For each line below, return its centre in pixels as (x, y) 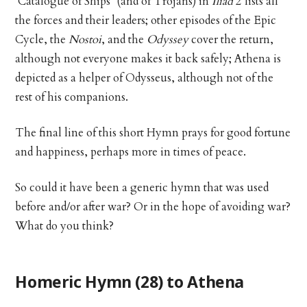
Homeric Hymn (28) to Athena (130, 281)
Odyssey (167, 39)
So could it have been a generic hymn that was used (142, 187)
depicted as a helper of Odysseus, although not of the (145, 78)
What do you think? (65, 226)
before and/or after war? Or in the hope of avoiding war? (153, 207)
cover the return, (231, 39)
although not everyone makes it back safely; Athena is (148, 59)
